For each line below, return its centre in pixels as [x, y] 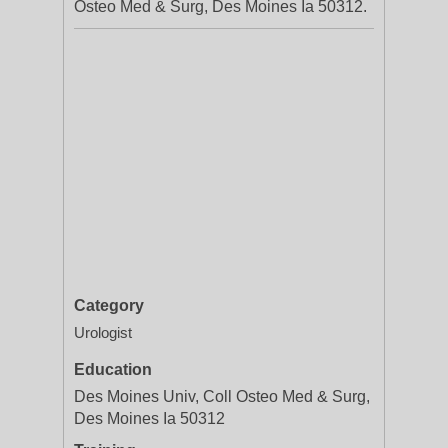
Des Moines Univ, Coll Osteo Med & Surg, [222, 396]
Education [113, 369]
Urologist [103, 332]
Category [109, 305]
